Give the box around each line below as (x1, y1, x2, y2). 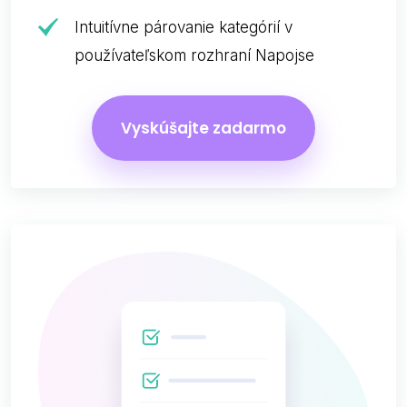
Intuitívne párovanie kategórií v (74, 18, 293, 37)
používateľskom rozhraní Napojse (74, 46, 314, 65)
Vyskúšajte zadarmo (121, 117, 286, 140)
